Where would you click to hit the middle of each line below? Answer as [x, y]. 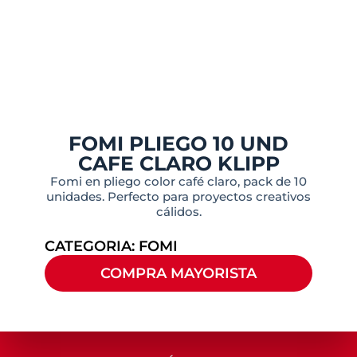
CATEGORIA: [91, 246]
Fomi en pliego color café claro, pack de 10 [178, 182]
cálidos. [178, 212]
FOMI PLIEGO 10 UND [178, 144]
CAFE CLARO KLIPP [178, 164]
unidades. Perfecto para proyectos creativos [178, 197]
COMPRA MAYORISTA [178, 273]
